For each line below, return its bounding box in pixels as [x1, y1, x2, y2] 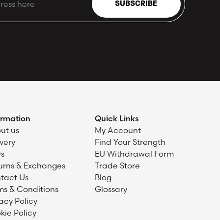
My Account [94, 125, 141, 136]
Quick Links [94, 113, 138, 124]
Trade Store [94, 161, 140, 171]
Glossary [94, 184, 127, 194]
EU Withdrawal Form [94, 149, 174, 159]
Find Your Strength [94, 137, 165, 147]
